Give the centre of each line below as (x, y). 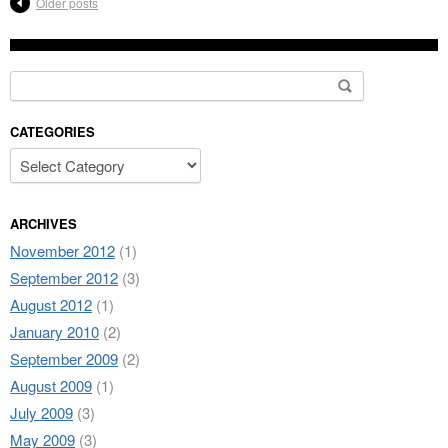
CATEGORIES (52, 131)
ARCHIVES (43, 223)
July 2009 (41, 412)
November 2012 (62, 250)
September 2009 (64, 358)
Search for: (49, 82)
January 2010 (54, 331)
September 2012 (64, 277)
